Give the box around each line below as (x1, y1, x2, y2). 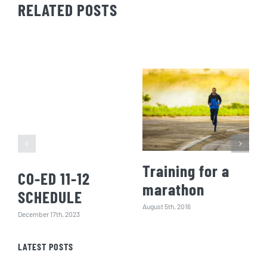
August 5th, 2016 (142, 201, 191, 210)
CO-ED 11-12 (17, 169, 90, 188)
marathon (142, 179, 204, 199)
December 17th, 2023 (17, 209, 80, 218)
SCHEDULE (17, 187, 82, 207)
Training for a (142, 161, 229, 181)
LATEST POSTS (17, 241, 73, 253)
